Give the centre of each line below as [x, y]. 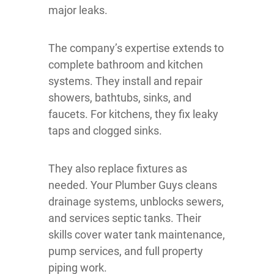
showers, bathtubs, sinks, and [120, 98]
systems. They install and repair [125, 81]
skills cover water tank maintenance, [137, 235]
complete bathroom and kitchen [126, 65]
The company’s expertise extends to [136, 48]
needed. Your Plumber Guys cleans [133, 185]
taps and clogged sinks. [105, 131]
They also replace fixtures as [118, 169]
